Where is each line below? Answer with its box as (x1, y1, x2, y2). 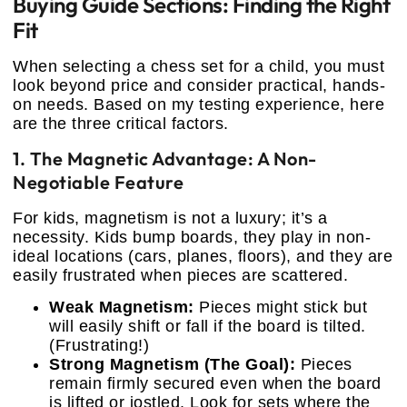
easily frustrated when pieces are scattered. (13, 265, 348, 284)
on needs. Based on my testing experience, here (13, 95, 384, 114)
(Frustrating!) (49, 336, 149, 355)
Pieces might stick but (194, 298, 367, 317)
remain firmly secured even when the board (49, 374, 382, 393)
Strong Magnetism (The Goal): (49, 355, 295, 374)
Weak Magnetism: (49, 298, 194, 317)
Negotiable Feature (13, 170, 184, 194)
